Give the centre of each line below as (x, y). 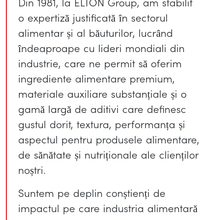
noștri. (32, 170)
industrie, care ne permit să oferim (100, 63)
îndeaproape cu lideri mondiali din (102, 48)
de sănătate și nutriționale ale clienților (109, 154)
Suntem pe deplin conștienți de (92, 193)
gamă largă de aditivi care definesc (102, 109)
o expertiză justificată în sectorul (93, 17)
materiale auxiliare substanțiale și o (103, 94)
